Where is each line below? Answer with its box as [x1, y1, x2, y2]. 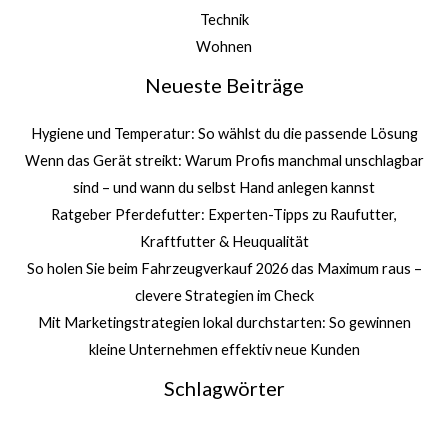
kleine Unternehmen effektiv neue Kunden [88, 341, 360, 359]
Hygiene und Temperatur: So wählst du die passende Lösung [30, 125, 418, 143]
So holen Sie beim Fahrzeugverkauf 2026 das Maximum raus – [26, 260, 422, 278]
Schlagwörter [163, 376, 285, 401]
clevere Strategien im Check [134, 287, 314, 305]
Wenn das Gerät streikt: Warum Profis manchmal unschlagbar [24, 152, 424, 170]
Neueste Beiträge [144, 73, 304, 98]
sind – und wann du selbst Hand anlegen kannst [73, 179, 375, 197]
